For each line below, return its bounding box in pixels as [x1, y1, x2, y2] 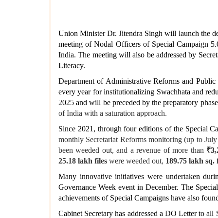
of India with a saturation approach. [58, 109, 167, 118]
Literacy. [58, 61, 85, 70]
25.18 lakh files [58, 157, 107, 165]
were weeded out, [107, 157, 165, 165]
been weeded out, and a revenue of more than [58, 146, 206, 155]
